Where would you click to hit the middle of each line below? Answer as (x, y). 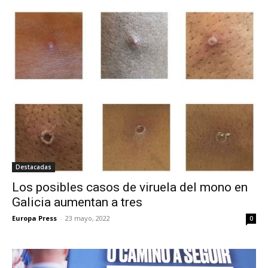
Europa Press (34, 218)
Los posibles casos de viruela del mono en (130, 187)
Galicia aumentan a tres (77, 202)
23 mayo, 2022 (88, 218)
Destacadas (33, 167)
